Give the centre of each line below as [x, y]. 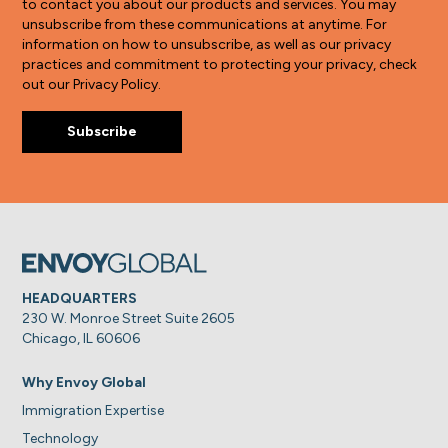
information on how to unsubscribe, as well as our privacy [207, 44]
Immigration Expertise [93, 410]
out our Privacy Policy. [92, 84]
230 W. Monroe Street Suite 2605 [129, 318]
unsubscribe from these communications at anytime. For [205, 24]
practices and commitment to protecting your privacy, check [220, 64]
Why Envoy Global [84, 382]
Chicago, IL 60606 [81, 338]
